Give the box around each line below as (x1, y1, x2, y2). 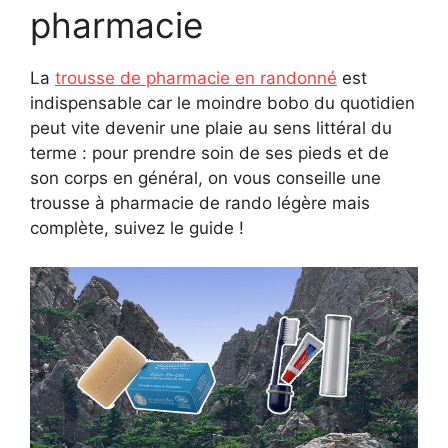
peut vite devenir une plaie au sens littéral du (30, 118, 392, 139)
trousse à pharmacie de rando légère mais (30, 193, 370, 214)
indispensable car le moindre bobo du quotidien (30, 93, 415, 114)
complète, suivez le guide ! (30, 218, 244, 239)
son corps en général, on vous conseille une (30, 168, 381, 189)
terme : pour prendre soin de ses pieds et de (30, 143, 389, 164)
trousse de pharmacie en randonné (55, 68, 337, 89)
